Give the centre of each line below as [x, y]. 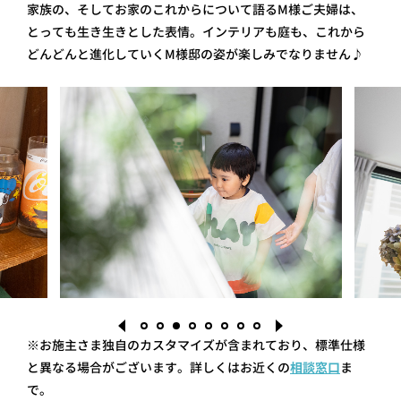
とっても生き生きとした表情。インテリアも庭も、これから [196, 31]
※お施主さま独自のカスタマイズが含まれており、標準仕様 [196, 345]
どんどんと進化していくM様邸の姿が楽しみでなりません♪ [195, 54]
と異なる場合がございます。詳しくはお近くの [158, 367]
